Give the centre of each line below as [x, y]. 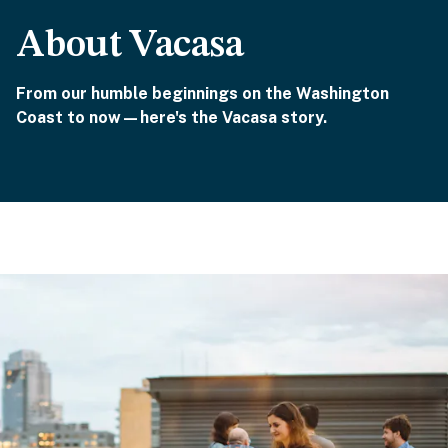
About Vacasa [130, 46]
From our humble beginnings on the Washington [202, 93]
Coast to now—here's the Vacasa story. [171, 117]
